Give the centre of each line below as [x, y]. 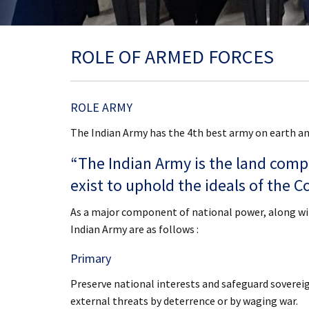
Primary [91, 258]
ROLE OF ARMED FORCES [172, 57]
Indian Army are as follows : [134, 229]
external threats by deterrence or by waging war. [184, 301]
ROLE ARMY [101, 107]
